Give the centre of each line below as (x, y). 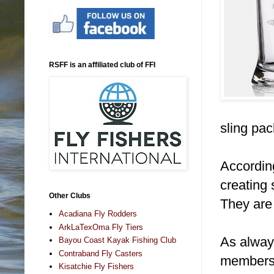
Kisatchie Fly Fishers (97, 267)
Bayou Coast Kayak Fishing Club (118, 240)
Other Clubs (70, 195)
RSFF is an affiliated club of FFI (102, 65)
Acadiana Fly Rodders (98, 214)
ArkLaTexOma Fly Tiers (101, 227)
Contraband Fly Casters (101, 253)
